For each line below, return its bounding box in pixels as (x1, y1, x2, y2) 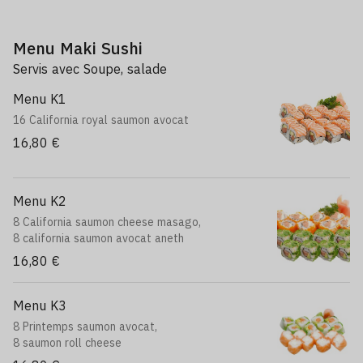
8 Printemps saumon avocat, (13, 319, 157, 334)
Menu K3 (13, 297, 66, 314)
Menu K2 (13, 193, 66, 209)
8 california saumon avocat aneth (13, 231, 184, 246)
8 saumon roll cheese (13, 335, 122, 350)
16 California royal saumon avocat (13, 113, 189, 127)
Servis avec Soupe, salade (13, 61, 167, 77)
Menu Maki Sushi (13, 37, 143, 59)
